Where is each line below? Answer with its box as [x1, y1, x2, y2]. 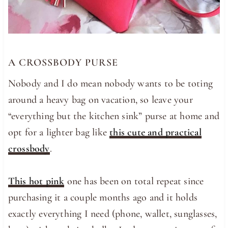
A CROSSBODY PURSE [8, 56, 118, 69]
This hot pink [8, 175, 65, 188]
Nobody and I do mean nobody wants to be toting [8, 77, 213, 90]
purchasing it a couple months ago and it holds [8, 191, 198, 204]
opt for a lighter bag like [8, 126, 110, 139]
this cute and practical [109, 126, 202, 139]
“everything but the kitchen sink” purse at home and [8, 110, 220, 123]
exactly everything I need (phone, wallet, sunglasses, [8, 208, 217, 220]
